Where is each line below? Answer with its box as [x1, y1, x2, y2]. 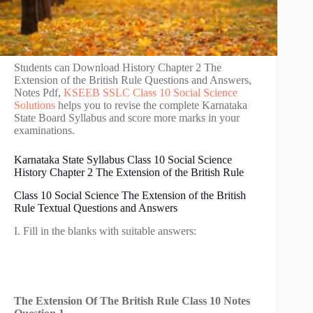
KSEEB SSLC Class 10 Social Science [64, 87, 238, 99]
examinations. [14, 124, 75, 136]
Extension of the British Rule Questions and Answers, [14, 74, 252, 86]
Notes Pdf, [14, 87, 64, 99]
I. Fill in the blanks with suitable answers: [14, 224, 196, 237]
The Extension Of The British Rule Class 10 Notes [14, 294, 250, 307]
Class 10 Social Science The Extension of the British [14, 189, 246, 201]
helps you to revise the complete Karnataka [55, 99, 247, 111]
